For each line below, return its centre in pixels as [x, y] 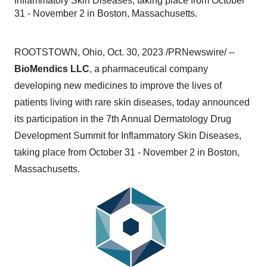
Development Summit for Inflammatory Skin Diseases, [128, 136]
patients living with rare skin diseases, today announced [132, 102]
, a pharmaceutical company [149, 69]
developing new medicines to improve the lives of [118, 86]
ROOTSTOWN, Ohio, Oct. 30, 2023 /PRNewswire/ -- [125, 52]
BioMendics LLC [52, 69]
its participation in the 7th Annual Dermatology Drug [123, 119]
